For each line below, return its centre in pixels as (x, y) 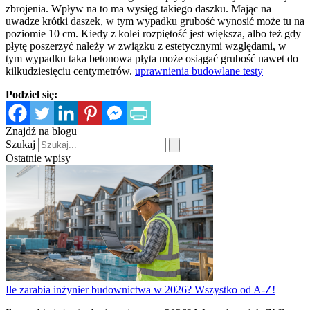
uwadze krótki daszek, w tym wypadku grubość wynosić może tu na (155, 21)
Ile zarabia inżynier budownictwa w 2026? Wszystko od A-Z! (140, 290)
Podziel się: (31, 95)
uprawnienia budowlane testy (199, 71)
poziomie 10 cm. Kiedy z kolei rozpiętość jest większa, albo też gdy (153, 34)
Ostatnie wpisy (38, 158)
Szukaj (20, 145)
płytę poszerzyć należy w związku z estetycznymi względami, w (146, 46)
